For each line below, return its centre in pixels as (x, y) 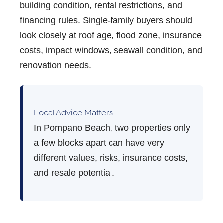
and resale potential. (74, 173)
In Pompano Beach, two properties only (112, 128)
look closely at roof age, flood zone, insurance (111, 36)
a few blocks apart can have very (99, 143)
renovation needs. (56, 65)
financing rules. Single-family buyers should (106, 21)
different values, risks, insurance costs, (111, 158)
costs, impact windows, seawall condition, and (111, 51)
